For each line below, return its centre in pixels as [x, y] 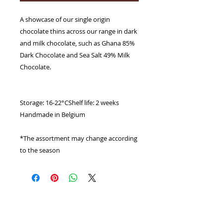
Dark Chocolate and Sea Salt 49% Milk [75, 55]
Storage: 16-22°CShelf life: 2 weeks [69, 103]
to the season [40, 150]
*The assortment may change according [79, 138]
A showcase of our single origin [65, 19]
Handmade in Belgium [53, 114]
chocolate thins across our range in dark [79, 31]
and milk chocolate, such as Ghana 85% [77, 43]
